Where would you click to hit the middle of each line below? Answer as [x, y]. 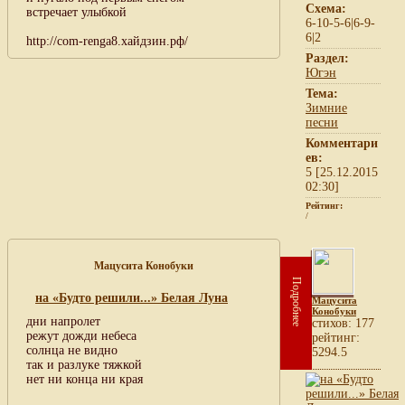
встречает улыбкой [76, 12]
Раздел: [327, 58]
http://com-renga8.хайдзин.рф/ [107, 41]
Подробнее [297, 301]
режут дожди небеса [81, 335]
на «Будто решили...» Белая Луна [132, 297]
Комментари [342, 143]
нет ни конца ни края [85, 379]
